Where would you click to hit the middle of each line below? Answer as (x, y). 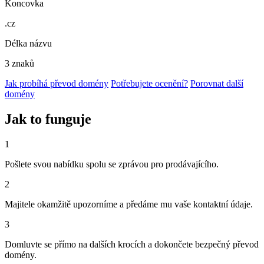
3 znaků (19, 64)
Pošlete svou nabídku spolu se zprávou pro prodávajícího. (112, 164)
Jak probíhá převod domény (57, 84)
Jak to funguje (48, 119)
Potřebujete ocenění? (149, 84)
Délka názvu (28, 44)
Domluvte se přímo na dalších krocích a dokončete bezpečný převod (132, 244)
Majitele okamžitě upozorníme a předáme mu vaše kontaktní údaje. (129, 204)
